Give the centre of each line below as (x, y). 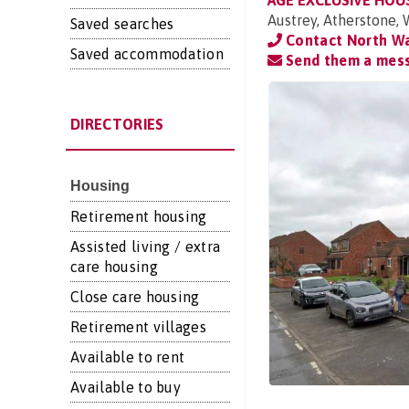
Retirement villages (139, 327)
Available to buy (126, 387)
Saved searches (122, 24)
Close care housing (135, 297)
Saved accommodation (147, 54)
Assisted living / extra (146, 246)
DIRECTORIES (117, 124)
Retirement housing (139, 216)
